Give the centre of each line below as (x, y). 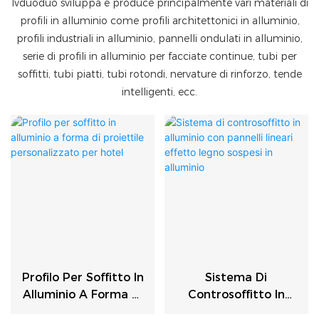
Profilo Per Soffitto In (83, 277)
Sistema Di (236, 277)
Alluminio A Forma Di (83, 294)
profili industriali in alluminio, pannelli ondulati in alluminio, (159, 38)
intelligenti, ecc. (159, 91)
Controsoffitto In (236, 294)
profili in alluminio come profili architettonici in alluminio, (159, 20)
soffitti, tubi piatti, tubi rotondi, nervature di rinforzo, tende (159, 74)
